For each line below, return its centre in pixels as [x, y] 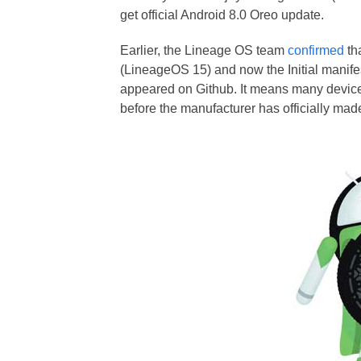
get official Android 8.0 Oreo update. [222, 15]
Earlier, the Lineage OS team [204, 50]
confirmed [316, 50]
